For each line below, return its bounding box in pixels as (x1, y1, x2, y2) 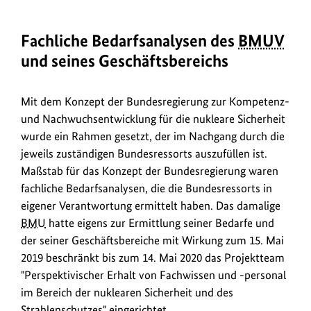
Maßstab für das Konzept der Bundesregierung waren (21, 164, 278, 178)
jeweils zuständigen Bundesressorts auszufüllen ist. (21, 146, 267, 161)
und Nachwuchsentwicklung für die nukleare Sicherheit (21, 112, 285, 126)
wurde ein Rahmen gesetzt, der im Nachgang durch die (21, 129, 285, 144)
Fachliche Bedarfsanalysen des (21, 31, 238, 51)
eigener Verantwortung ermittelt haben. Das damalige (21, 199, 280, 213)
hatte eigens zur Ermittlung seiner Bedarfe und (46, 216, 274, 230)
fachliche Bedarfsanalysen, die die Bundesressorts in (21, 181, 272, 196)
